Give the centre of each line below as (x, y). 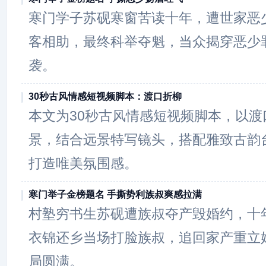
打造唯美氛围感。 (83, 163)
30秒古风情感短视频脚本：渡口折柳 (105, 96)
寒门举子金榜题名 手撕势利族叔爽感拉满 (115, 194)
